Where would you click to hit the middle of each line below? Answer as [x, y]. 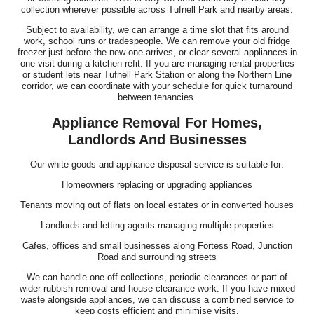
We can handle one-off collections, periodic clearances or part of [157, 278]
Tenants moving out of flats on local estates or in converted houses [157, 205]
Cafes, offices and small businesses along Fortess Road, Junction [157, 246]
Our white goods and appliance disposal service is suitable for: [157, 165]
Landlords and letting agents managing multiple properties [157, 226]
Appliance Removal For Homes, [157, 123]
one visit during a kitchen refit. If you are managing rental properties [157, 63]
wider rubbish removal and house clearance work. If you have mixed [157, 289]
